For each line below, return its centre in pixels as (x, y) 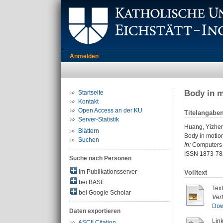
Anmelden (84, 56)
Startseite (91, 93)
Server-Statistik (99, 119)
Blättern (89, 131)
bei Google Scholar (104, 193)
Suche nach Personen (100, 158)
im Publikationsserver (107, 172)
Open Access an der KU (110, 111)
